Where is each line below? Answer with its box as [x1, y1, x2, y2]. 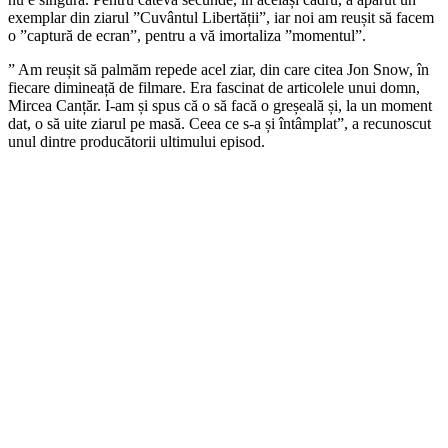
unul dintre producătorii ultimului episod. [8, 132, 265, 150]
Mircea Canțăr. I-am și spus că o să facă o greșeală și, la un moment [8, 96, 432, 114]
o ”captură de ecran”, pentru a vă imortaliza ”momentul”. [8, 26, 366, 44]
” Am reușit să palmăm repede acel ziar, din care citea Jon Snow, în [8, 60, 429, 78]
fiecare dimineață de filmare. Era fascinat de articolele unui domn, [8, 78, 420, 96]
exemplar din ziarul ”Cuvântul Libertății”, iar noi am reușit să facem [8, 8, 434, 26]
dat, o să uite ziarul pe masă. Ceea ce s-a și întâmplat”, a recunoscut [8, 114, 431, 132]
